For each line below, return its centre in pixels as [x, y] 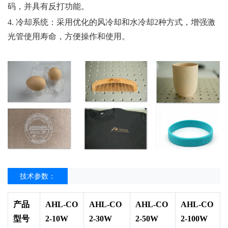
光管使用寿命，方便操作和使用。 [69, 36]
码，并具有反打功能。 [48, 6]
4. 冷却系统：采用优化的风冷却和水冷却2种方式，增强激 [111, 22]
